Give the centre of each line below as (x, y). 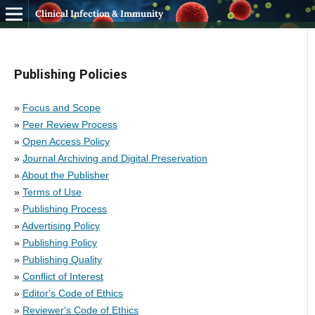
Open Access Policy (66, 141)
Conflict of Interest (63, 276)
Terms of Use (52, 192)
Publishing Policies (70, 74)
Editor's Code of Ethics (72, 293)
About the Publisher (65, 175)
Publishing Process (64, 208)
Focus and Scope (61, 107)
